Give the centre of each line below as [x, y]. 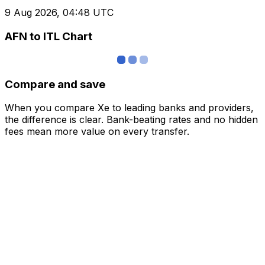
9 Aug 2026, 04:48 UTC [59, 13]
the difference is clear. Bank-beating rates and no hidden [131, 120]
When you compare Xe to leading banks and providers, [129, 108]
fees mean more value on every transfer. [97, 132]
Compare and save [55, 84]
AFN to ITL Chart [49, 37]
